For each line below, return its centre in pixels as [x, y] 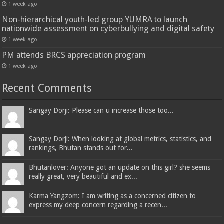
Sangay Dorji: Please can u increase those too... [102, 110]
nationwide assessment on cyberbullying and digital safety [108, 28]
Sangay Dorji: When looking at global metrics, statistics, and [120, 139]
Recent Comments [47, 88]
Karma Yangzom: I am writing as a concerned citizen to [113, 196]
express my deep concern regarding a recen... [98, 205]
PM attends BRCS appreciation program [74, 55]
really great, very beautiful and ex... [83, 176]
